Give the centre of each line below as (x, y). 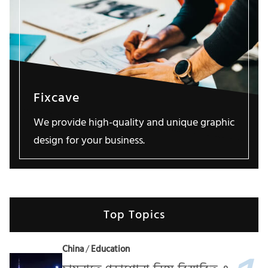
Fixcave (57, 98)
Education (110, 249)
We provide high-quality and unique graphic (134, 123)
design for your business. (89, 141)
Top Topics (134, 215)
